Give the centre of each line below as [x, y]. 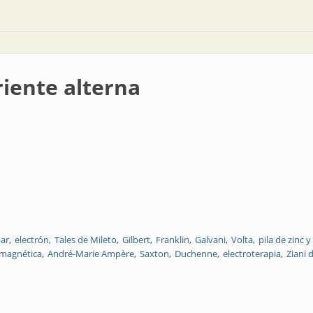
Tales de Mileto [86, 240]
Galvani [210, 240]
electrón [32, 240]
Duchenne [196, 254]
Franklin [173, 240]
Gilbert [136, 240]
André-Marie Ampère [91, 254]
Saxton [154, 254]
